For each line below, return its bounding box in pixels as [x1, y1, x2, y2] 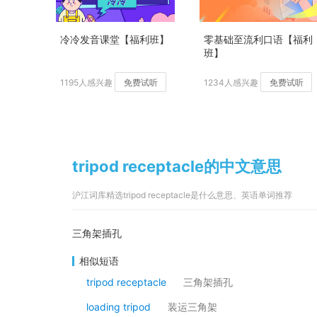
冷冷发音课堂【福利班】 [60, 33, 169, 45]
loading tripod [86, 301, 151, 313]
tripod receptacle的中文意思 [72, 157, 282, 175]
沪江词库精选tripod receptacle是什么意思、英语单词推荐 [72, 190, 292, 200]
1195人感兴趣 [60, 77, 113, 88]
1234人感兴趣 [204, 77, 258, 88]
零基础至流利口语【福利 [204, 33, 313, 45]
